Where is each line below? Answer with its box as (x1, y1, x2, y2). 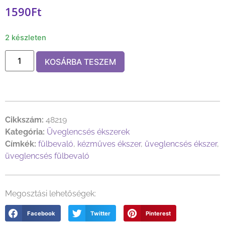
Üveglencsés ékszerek (47, 127, 130, 137)
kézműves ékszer (77, 139, 141, 149)
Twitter (90, 209, 110, 217)
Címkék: (5, 139, 36, 149)
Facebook (27, 209, 55, 217)
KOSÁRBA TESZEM (45, 57, 117, 67)
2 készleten (5, 33, 46, 42)
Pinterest (146, 209, 171, 217)
